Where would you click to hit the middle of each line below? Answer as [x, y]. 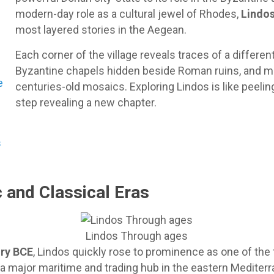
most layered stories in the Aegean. [101, 30]
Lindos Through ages [137, 236]
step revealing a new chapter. [86, 102]
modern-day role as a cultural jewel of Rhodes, [128, 14]
